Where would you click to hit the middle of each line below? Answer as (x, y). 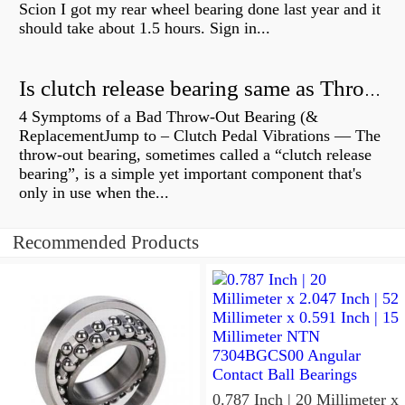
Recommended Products (106, 243)
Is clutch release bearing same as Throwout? (372, 91)
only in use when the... (94, 193)
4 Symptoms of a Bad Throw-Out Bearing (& (169, 117)
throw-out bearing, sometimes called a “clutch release (195, 155)
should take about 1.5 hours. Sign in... (145, 28)
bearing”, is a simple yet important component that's (190, 174)
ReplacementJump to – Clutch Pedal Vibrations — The (200, 136)
